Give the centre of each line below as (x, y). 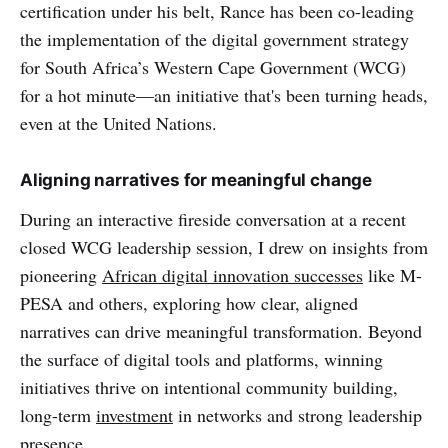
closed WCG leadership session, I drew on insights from (224, 246)
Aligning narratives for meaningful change (196, 179)
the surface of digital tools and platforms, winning (201, 358)
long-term (58, 414)
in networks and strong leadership (297, 414)
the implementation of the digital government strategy (214, 38)
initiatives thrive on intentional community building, (209, 386)
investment (134, 414)
